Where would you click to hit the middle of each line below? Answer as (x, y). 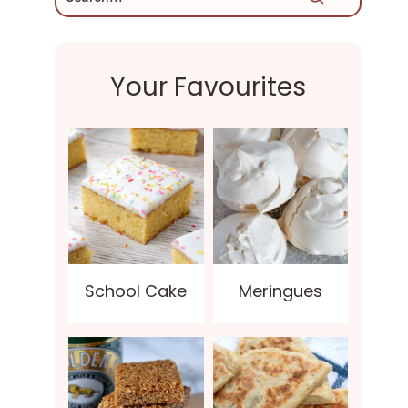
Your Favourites (209, 87)
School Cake (136, 291)
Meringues (280, 291)
